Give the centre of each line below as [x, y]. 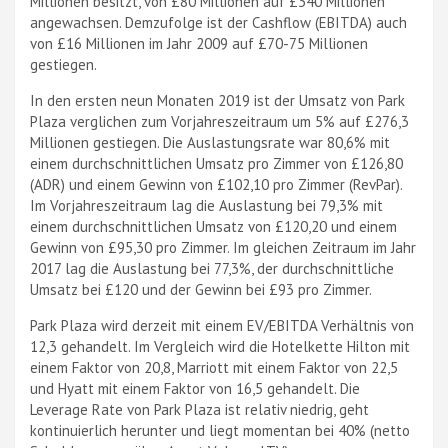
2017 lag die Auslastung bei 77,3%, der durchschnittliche [212, 268]
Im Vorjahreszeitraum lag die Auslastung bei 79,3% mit [206, 205]
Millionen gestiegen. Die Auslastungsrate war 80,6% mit [210, 142]
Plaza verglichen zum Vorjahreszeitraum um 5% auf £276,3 [219, 121]
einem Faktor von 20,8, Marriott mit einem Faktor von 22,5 [214, 367]
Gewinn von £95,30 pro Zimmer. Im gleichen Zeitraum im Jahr [223, 247]
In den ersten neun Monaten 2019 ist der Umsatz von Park [217, 100]
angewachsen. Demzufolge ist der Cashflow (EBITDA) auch [218, 22]
